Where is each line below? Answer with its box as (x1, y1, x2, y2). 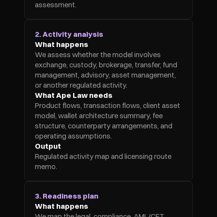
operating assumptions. (35, 131, 112, 140)
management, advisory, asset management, (35, 70, 176, 79)
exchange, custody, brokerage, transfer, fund (35, 60, 177, 69)
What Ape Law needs (35, 91, 112, 100)
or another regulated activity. (35, 80, 127, 90)
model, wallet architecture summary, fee (35, 111, 163, 120)
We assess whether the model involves (35, 50, 161, 59)
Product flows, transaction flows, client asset (35, 101, 180, 110)
